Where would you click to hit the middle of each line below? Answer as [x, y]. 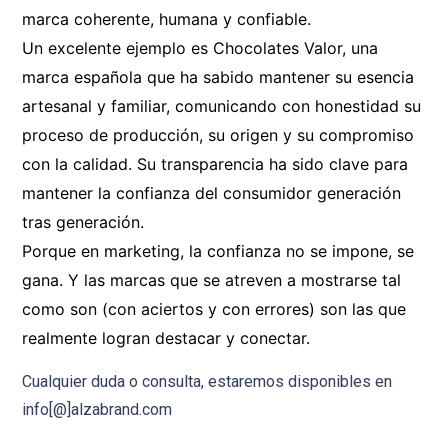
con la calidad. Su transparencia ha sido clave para [215, 163]
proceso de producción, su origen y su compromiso [218, 134]
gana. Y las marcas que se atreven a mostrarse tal [211, 279]
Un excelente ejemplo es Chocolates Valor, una [200, 47]
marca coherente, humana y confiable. [166, 18]
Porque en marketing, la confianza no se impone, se [218, 250]
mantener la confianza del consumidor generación [211, 192]
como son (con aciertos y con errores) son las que [214, 308]
